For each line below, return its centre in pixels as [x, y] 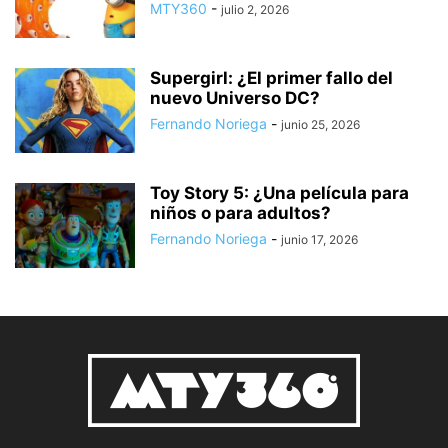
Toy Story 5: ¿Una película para [279, 192]
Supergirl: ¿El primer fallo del [271, 77]
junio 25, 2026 [320, 124]
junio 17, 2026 [319, 239]
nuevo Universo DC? [235, 97]
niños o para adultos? [240, 212]
